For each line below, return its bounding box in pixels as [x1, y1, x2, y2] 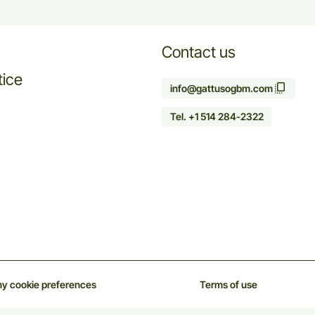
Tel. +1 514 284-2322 [170, 110, 264, 123]
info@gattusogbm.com [170, 82, 273, 95]
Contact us [162, 42, 236, 62]
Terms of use [199, 278, 257, 291]
